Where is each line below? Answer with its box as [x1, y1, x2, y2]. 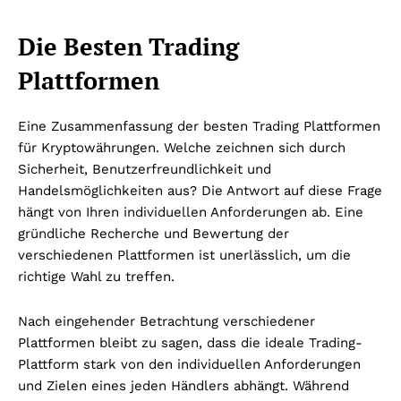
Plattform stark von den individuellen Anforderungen [18, 356, 361, 373]
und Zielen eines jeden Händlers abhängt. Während [18, 378, 349, 395]
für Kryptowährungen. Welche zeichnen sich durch [18, 140, 346, 157]
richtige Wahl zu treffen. [18, 269, 175, 286]
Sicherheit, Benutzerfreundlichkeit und [18, 161, 271, 178]
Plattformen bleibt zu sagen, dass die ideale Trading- [18, 335, 363, 352]
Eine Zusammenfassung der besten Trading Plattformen [18, 118, 380, 135]
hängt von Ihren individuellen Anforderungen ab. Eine [18, 204, 363, 221]
